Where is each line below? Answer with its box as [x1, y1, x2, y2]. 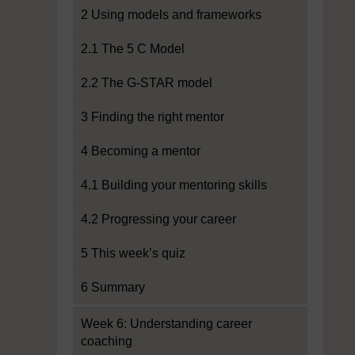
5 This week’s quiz [81, 246, 185, 260]
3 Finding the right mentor [81, 110, 224, 124]
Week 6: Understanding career [81, 317, 252, 330]
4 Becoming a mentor [81, 144, 200, 158]
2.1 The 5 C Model [81, 42, 185, 55]
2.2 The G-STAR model [81, 76, 212, 90]
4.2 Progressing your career [81, 212, 236, 226]
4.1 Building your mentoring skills [81, 178, 267, 192]
